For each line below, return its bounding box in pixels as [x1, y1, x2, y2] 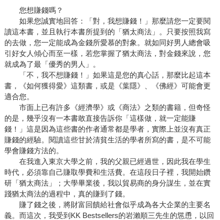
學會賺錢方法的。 [4, 146, 63, 155]
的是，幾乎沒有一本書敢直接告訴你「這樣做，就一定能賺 [4, 113, 196, 122]
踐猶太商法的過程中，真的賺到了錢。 [4, 189, 130, 198]
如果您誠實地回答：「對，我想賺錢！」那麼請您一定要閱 [4, 16, 211, 25]
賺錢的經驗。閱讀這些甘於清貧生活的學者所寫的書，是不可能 [4, 135, 211, 144]
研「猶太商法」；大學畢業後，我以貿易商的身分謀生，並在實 [4, 178, 211, 187]
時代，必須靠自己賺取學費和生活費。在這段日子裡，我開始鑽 [4, 167, 211, 176]
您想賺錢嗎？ [4, 5, 63, 14]
